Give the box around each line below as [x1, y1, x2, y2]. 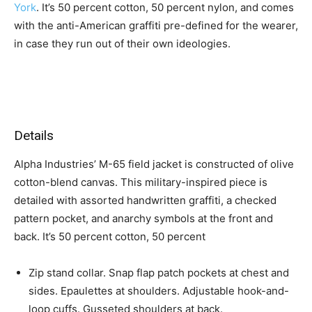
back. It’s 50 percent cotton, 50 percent [14, 230, 205, 243]
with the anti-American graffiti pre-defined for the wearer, [14, 19, 298, 32]
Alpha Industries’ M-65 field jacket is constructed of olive [14, 157, 294, 171]
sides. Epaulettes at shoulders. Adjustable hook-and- [29, 284, 289, 297]
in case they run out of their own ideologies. [14, 37, 231, 50]
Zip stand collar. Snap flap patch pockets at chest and [29, 266, 289, 279]
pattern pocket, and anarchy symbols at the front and [14, 212, 273, 225]
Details [14, 127, 54, 143]
